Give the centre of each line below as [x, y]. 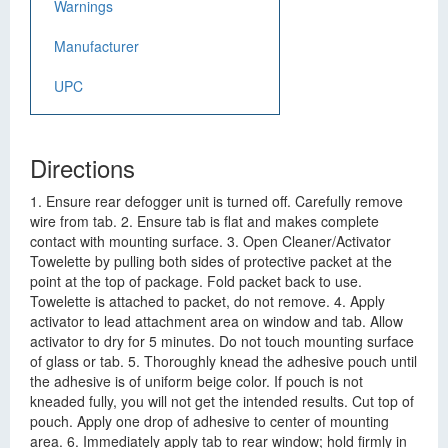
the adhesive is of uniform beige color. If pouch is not [196, 381]
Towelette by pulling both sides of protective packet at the [211, 261]
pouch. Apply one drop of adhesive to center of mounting [209, 421]
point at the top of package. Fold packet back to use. [196, 281]
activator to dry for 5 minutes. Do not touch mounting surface [222, 341]
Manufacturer [96, 46]
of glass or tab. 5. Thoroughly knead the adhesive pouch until [223, 361]
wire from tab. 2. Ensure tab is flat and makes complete [204, 221]
